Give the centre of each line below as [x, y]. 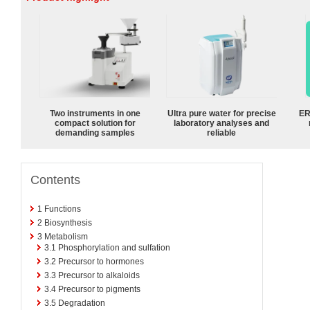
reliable [221, 133]
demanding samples [95, 133]
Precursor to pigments [99, 289]
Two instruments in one [95, 113]
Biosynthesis [68, 222]
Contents [55, 180]
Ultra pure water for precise [221, 113]
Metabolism [66, 236]
